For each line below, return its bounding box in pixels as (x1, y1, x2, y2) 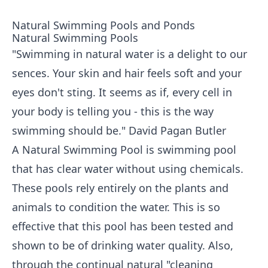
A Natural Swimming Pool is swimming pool (12, 142, 236, 157)
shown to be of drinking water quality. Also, (12, 238, 233, 252)
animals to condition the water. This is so (12, 200, 220, 214)
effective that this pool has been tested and (12, 219, 233, 233)
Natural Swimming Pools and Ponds (12, 18, 195, 32)
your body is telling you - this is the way (12, 104, 214, 118)
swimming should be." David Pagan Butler (12, 123, 226, 138)
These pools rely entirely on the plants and (12, 181, 229, 195)
